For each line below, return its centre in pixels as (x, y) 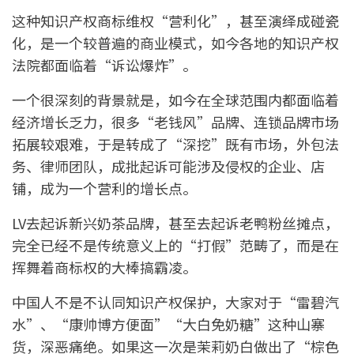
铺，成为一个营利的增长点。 (104, 188)
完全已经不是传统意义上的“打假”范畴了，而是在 (175, 245)
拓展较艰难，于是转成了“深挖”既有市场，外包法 (175, 144)
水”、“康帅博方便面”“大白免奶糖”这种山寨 (168, 324)
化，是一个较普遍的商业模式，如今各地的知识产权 (175, 43)
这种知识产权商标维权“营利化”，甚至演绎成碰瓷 (175, 21)
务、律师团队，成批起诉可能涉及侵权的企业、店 (168, 166)
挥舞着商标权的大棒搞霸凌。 (104, 267)
